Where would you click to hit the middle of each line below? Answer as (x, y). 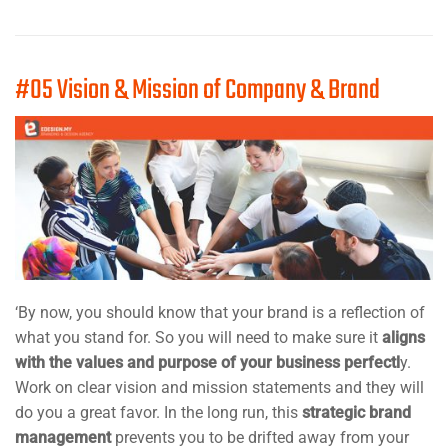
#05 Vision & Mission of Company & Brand (197, 90)
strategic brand (356, 412)
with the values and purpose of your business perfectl (207, 362)
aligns (403, 337)
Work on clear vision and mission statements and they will (219, 387)
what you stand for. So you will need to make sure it (198, 337)
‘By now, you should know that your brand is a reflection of (220, 312)
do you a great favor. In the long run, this (158, 412)
